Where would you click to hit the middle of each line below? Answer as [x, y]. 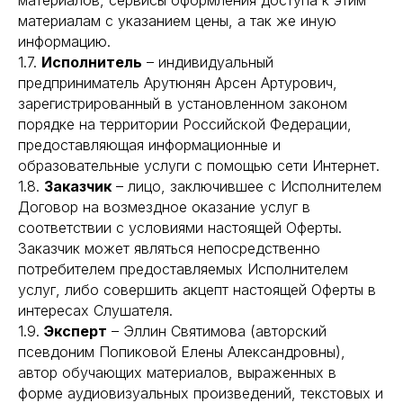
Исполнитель [92, 62]
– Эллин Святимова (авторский [217, 331]
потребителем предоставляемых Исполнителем [183, 269]
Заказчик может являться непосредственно [169, 248]
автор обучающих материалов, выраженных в [177, 372]
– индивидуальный [208, 62]
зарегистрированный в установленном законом [183, 103]
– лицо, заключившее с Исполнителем [246, 186]
